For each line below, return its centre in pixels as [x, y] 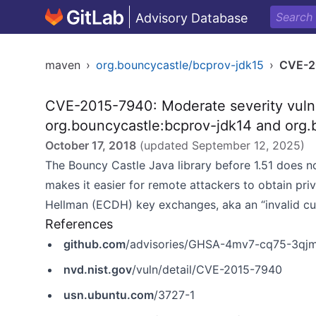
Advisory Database [192, 18]
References [79, 224]
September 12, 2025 [246, 145]
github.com [95, 244]
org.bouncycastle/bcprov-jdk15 [180, 65]
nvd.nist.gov [98, 269]
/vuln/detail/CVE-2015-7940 [207, 269]
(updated [164, 145]
